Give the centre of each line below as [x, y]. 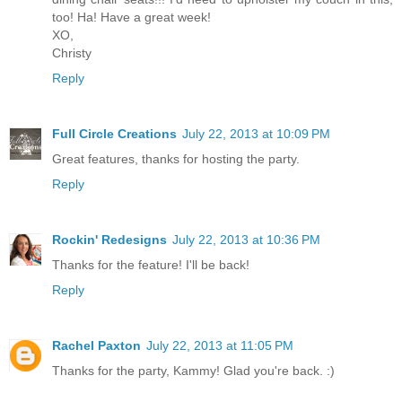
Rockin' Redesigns [109, 240]
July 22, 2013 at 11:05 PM [220, 346]
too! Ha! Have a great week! [131, 17]
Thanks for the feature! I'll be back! [151, 265]
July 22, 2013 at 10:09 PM [256, 134]
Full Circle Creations [114, 134]
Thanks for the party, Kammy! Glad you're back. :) [193, 371]
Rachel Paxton [96, 346]
